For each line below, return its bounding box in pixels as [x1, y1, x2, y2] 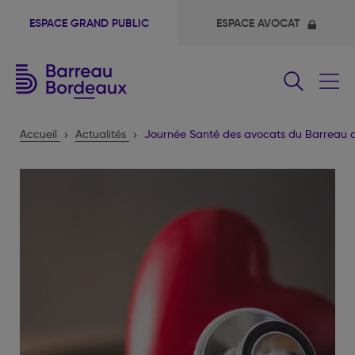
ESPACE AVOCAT [216, 16, 303, 30]
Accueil [20, 127, 57, 141]
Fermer [301, 31, 335, 44]
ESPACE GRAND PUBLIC [29, 16, 149, 30]
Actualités [75, 127, 126, 141]
